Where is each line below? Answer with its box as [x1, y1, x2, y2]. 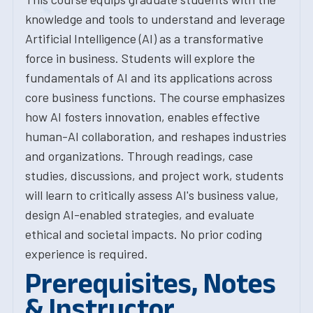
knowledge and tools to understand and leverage [25, 11, 285, 27]
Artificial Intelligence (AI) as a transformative [25, 31, 263, 46]
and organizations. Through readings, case [25, 148, 253, 163]
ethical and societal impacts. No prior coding [25, 226, 262, 242]
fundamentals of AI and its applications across [25, 70, 272, 85]
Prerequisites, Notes [25, 268, 276, 298]
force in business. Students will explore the [25, 50, 255, 66]
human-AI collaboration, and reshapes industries [25, 129, 286, 144]
